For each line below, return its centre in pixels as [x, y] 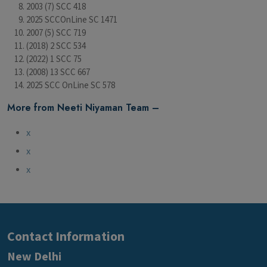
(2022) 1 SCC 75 [54, 59]
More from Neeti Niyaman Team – [83, 107]
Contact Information [66, 237]
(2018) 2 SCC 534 [56, 46]
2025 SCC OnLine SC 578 [71, 85]
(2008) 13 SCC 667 [58, 72]
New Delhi [34, 257]
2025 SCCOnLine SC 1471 [72, 20]
